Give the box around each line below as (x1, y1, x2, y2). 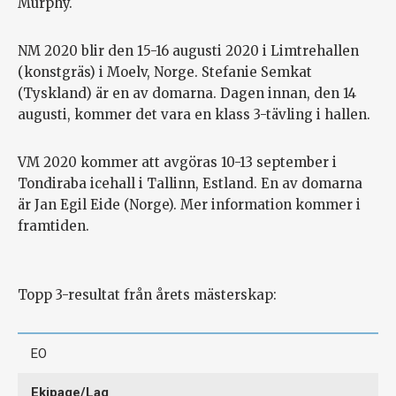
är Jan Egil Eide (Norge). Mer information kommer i (18, 196, 361, 214)
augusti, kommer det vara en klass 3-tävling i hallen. (18, 106, 370, 124)
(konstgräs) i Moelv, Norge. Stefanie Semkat (18, 64, 312, 81)
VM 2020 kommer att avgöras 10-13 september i (18, 154, 337, 171)
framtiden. (18, 217, 89, 235)
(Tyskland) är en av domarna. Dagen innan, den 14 (18, 85, 356, 103)
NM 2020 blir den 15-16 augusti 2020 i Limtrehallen (18, 42, 359, 60)
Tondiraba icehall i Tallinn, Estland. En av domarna (18, 175, 362, 193)
